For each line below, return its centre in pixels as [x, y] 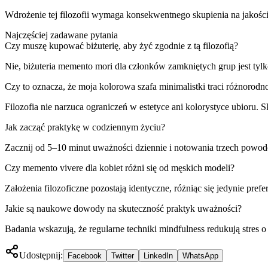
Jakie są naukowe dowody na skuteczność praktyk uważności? [123, 208]
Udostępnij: [41, 255]
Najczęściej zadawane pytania [61, 35]
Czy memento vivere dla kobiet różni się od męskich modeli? [120, 167]
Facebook [85, 255]
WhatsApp [200, 255]
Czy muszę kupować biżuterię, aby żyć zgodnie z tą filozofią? [121, 45]
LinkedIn [158, 255]
